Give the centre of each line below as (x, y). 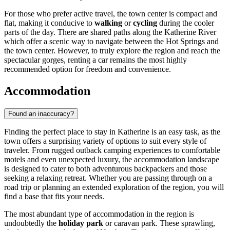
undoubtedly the (31, 223)
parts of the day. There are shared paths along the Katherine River (110, 32)
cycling (145, 23)
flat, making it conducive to (49, 23)
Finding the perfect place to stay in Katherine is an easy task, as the (112, 132)
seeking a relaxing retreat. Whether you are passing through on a (108, 178)
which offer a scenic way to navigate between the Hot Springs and (111, 42)
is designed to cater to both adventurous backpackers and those (106, 169)
